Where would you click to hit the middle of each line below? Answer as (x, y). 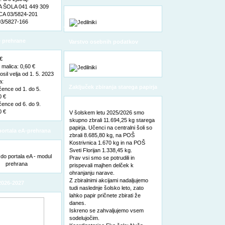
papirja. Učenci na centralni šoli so (110, 128)
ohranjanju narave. (92, 173)
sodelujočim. (84, 218)
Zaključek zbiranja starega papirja (113, 87)
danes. (77, 203)
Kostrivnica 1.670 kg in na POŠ (107, 143)
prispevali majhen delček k (101, 165)
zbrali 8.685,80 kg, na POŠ (102, 135)
